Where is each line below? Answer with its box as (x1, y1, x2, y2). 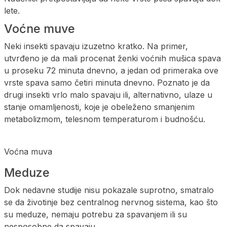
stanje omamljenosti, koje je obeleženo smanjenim (4, 101, 195, 112)
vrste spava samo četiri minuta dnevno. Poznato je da (4, 77, 210, 88)
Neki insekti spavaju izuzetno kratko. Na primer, (4, 41, 188, 51)
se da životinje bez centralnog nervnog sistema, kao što (4, 197, 218, 207)
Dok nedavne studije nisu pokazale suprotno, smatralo (4, 184, 214, 195)
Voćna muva (4, 146, 52, 157)
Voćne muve (4, 21, 75, 36)
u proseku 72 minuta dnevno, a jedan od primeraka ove (4, 65, 218, 75)
